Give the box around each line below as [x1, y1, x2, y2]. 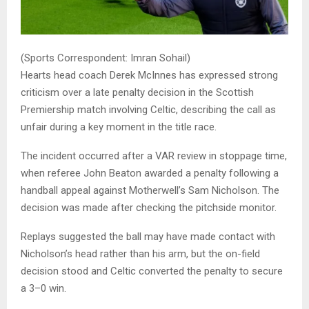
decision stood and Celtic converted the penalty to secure [21, 265, 283, 278]
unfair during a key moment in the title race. [21, 121, 217, 134]
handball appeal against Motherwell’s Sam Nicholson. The [21, 184, 279, 197]
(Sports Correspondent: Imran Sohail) [21, 52, 190, 65]
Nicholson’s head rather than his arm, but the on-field [21, 248, 260, 261]
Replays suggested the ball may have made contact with [21, 230, 275, 243]
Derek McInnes [110, 69, 177, 82]
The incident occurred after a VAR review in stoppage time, [21, 150, 287, 163]
